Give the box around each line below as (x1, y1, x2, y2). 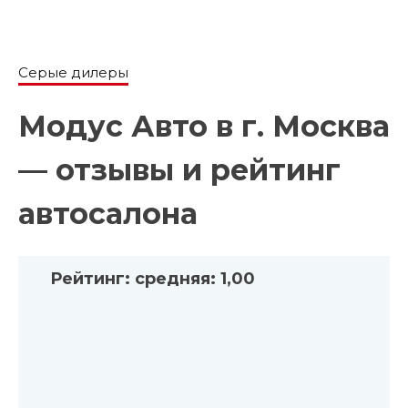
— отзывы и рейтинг (18, 152, 341, 189)
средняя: (130, 268, 220, 289)
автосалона (18, 196, 198, 232)
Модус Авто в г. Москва (18, 108, 390, 145)
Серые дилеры (18, 64, 128, 82)
